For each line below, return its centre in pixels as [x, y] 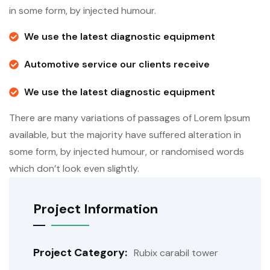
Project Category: [81, 252]
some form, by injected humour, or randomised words [127, 151]
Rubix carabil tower [176, 253]
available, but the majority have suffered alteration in [125, 134]
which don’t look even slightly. [74, 168]
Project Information [96, 209]
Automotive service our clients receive [117, 64]
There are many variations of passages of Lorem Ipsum [130, 118]
